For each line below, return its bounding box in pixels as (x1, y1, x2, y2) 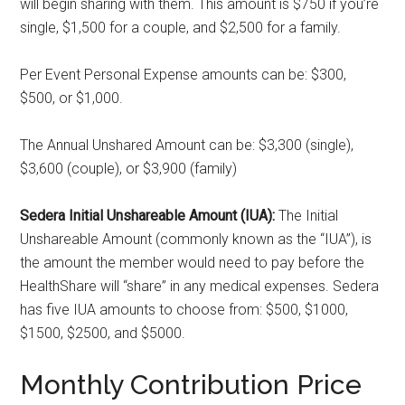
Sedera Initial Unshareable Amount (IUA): (20, 207, 276, 225)
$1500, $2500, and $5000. (20, 325, 186, 343)
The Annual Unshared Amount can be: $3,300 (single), (20, 137, 354, 155)
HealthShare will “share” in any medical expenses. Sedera (20, 278, 380, 296)
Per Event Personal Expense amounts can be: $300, (20, 66, 347, 84)
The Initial (275, 207, 339, 225)
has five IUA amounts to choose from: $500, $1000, (20, 301, 349, 319)
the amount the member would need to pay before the (20, 254, 365, 272)
